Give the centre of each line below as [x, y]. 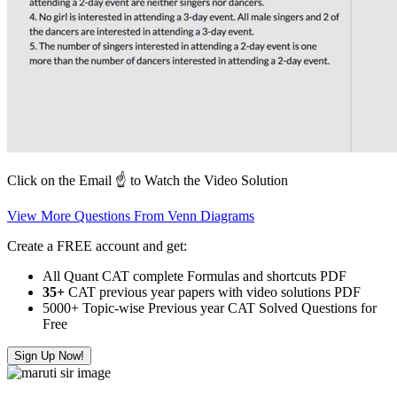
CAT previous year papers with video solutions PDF [213, 292]
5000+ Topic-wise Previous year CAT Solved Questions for [210, 307]
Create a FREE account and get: [97, 245]
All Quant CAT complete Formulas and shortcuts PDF [195, 276]
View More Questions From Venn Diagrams [131, 215]
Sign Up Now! [49, 355]
